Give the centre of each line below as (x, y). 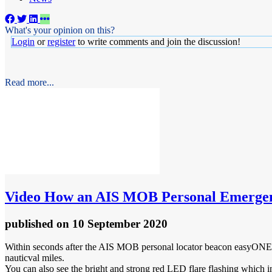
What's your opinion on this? (60, 30)
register (61, 41)
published (31, 223)
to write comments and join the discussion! (158, 41)
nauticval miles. (35, 258)
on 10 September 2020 (112, 223)
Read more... (29, 82)
